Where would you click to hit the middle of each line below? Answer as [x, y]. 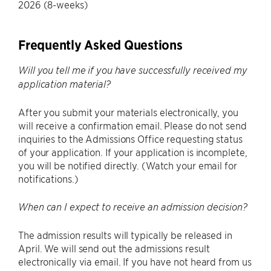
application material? [64, 84]
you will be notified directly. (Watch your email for [128, 165]
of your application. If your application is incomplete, [133, 152]
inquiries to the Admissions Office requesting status [130, 138]
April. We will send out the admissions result [114, 248]
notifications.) [48, 178]
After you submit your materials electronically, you [128, 112]
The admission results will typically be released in [125, 234]
